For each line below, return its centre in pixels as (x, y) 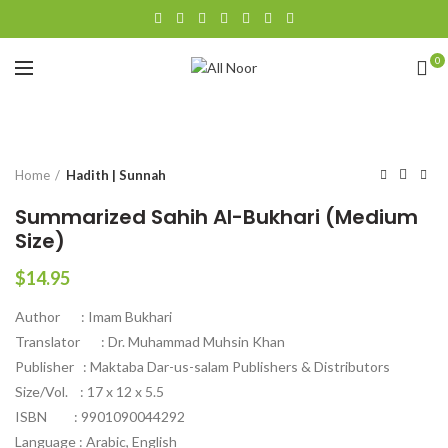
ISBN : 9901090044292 (100, 416)
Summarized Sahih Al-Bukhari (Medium (216, 217)
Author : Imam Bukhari (93, 316)
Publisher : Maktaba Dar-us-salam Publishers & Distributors (202, 366)
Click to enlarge (120, 100)
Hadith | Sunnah (116, 175)
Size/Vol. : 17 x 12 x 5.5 (89, 391)
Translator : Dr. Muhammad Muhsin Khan (150, 341)
